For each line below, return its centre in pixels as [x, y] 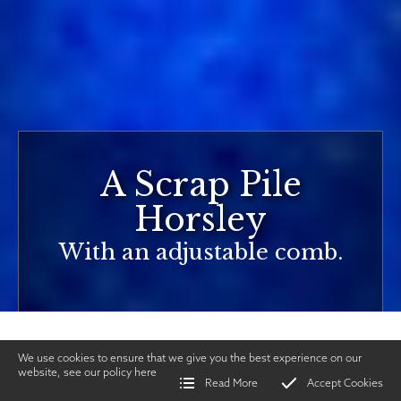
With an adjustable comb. [200, 252]
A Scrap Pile [200, 185]
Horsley [200, 220]
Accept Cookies [345, 383]
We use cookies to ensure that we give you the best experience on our [190, 358]
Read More [231, 383]
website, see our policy [76, 372]
